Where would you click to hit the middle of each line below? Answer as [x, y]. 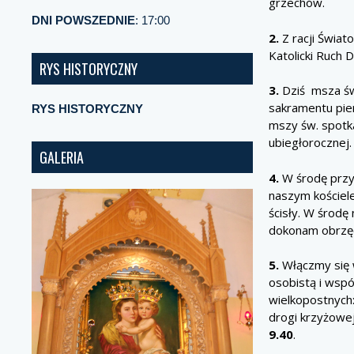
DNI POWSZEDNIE [83, 20]
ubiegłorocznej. [310, 142]
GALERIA [62, 157]
